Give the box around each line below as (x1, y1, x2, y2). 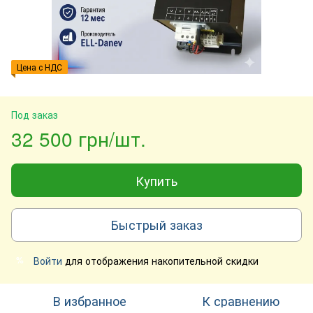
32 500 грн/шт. (11, 124, 146, 152)
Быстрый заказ (110, 215, 203, 234)
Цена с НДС (17, 60, 62, 73)
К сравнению (201, 291, 279, 310)
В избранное (52, 291, 126, 310)
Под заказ (11, 107, 58, 122)
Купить (136, 170, 177, 189)
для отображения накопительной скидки (62, 253, 259, 268)
